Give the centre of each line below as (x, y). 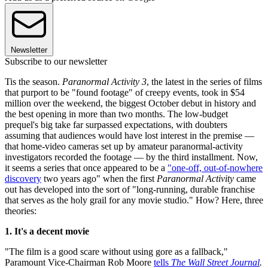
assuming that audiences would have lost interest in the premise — (130, 135)
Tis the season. (33, 81)
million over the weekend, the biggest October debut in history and (130, 103)
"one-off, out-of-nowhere (215, 167)
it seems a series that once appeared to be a (86, 167)
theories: (21, 211)
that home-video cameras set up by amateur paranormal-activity (124, 146)
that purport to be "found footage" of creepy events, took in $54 (125, 92)
